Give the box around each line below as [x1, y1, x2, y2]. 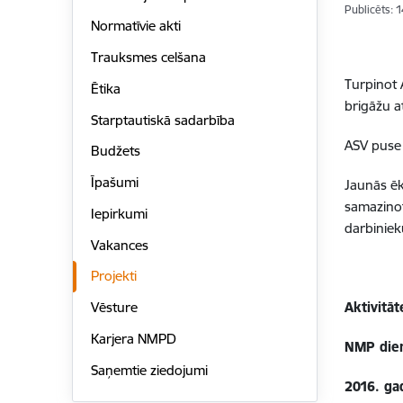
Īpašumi [90, 174, 139, 192]
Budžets [90, 142, 140, 160]
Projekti [90, 267, 137, 285]
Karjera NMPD [90, 329, 176, 347]
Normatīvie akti [90, 17, 181, 35]
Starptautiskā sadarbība [90, 111, 235, 129]
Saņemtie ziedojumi [90, 361, 208, 379]
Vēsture [90, 299, 138, 317]
